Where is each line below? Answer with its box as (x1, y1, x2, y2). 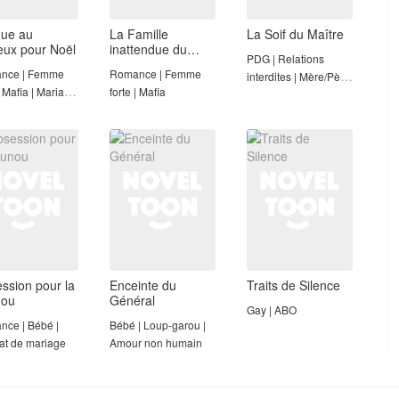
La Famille (110, 24, 168, 43)
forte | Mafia (110, 83, 166, 99)
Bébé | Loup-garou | (110, 316, 206, 332)
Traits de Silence (247, 275, 340, 294)
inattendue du (110, 39, 187, 58)
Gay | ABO (247, 301, 297, 317)
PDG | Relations (247, 50, 324, 66)
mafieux (110, 54, 154, 73)
